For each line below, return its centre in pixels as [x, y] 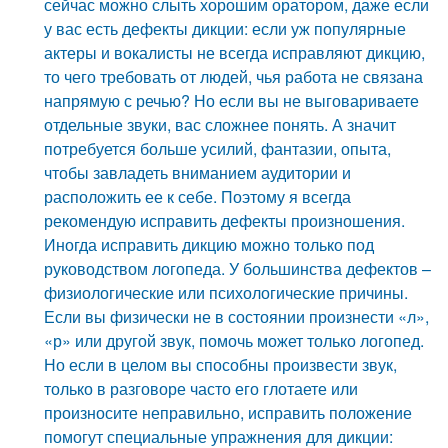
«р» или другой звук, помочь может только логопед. [234, 340]
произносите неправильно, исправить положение [228, 412]
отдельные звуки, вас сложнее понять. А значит [220, 124]
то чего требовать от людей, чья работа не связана [234, 76]
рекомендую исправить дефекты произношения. [225, 220]
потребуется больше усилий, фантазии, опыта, [218, 148]
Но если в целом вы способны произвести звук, [221, 364]
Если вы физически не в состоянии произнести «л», [237, 316]
